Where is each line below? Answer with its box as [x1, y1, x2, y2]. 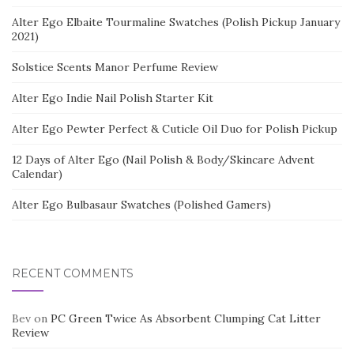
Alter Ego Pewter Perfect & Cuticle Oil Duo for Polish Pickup [12, 122, 337, 137]
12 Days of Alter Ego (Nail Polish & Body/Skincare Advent [12, 153, 314, 168]
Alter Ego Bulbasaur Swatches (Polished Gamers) [12, 198, 271, 213]
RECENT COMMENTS [12, 266, 134, 281]
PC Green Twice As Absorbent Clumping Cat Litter [51, 311, 321, 326]
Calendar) [12, 167, 62, 182]
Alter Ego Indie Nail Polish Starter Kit [12, 91, 213, 106]
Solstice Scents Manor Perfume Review [12, 60, 218, 75]
